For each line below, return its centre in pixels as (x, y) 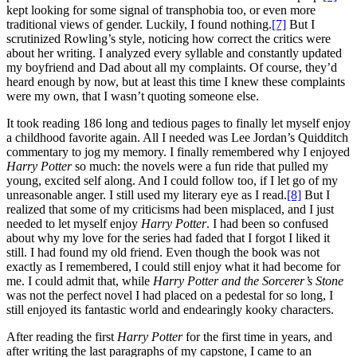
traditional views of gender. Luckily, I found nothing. (139, 24)
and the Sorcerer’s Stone (282, 281)
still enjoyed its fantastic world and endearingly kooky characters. (170, 310)
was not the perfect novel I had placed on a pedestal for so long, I (170, 295)
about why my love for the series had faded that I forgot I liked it (168, 238)
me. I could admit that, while (80, 281)
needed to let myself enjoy (74, 224)
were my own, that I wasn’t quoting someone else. (133, 96)
